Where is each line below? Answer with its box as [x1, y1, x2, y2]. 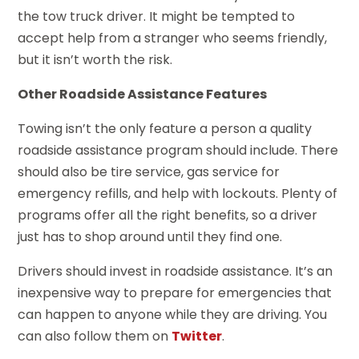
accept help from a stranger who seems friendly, [18, 28, 328, 47]
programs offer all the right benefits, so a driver [18, 205, 318, 224]
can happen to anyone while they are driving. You [18, 305, 328, 324]
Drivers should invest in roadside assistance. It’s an [18, 261, 333, 280]
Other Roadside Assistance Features [18, 84, 268, 103]
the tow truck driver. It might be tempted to [18, 6, 296, 26]
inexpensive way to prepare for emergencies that [18, 283, 333, 302]
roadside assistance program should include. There [18, 140, 339, 159]
